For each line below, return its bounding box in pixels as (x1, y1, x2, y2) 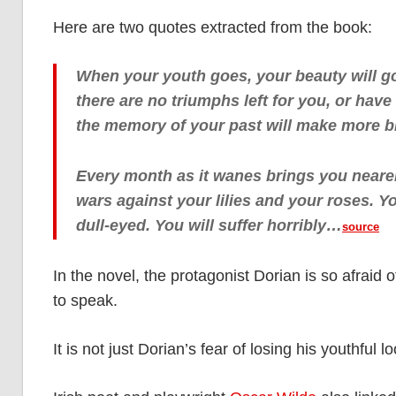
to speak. (52, 292, 118, 310)
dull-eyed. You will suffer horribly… (76, 217, 342, 235)
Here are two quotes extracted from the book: (52, 19, 372, 37)
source (342, 220, 379, 234)
